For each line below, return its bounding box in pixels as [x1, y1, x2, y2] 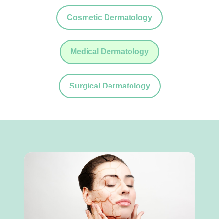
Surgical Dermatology [69, 82, 150, 90]
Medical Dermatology [70, 47, 149, 56]
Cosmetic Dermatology [67, 13, 152, 22]
